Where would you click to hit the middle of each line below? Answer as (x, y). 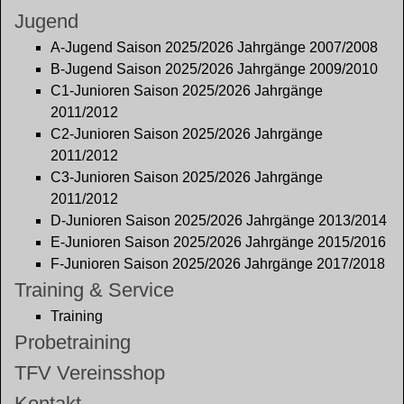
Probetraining (73, 342)
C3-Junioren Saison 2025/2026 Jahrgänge (187, 177)
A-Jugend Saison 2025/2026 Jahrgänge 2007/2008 (214, 47)
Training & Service (94, 290)
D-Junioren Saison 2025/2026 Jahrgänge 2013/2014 (219, 220)
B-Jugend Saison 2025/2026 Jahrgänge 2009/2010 (214, 69)
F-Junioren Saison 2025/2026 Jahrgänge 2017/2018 (218, 264)
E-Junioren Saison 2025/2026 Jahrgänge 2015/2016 (218, 242)
